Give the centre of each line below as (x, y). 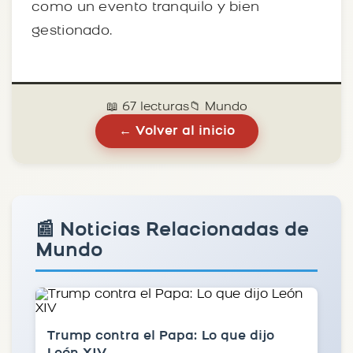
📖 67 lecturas (147, 107)
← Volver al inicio (176, 131)
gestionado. (72, 31)
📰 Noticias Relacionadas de (172, 230)
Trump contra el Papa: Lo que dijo (161, 336)
